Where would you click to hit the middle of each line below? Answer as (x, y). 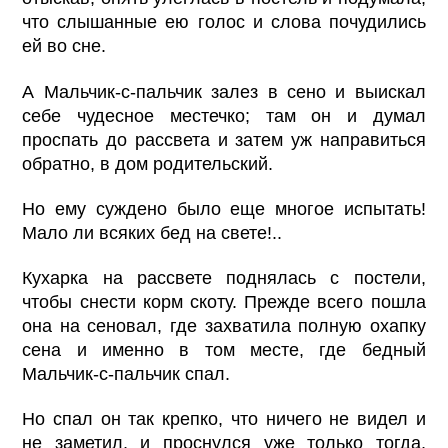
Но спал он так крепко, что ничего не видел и (224, 418)
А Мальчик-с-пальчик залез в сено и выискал (224, 91)
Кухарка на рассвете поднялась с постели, (224, 277)
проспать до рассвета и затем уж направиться (224, 139)
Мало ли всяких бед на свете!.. (152, 232)
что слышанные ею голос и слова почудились (224, 22)
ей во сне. (64, 46)
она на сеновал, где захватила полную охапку (224, 325)
